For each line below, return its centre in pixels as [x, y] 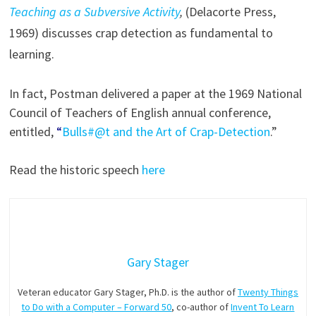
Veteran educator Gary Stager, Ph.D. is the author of [127, 292]
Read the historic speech [75, 169]
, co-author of [201, 306]
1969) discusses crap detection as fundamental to [141, 32]
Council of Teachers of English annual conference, [140, 112]
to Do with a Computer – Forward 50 [97, 306]
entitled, [32, 131]
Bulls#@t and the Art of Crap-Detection [166, 131]
